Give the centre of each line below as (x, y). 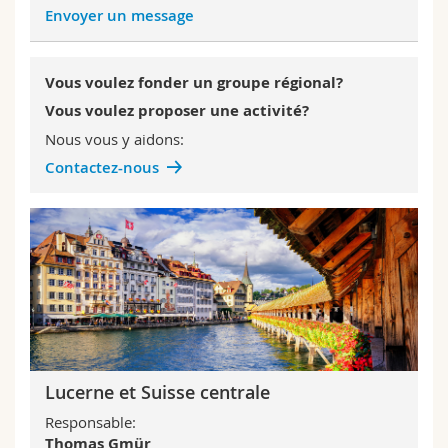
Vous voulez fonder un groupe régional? (194, 82)
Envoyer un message (121, 15)
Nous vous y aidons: (116, 138)
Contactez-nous (102, 168)
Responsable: (90, 422)
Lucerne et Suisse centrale (157, 391)
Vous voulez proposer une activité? (177, 111)
